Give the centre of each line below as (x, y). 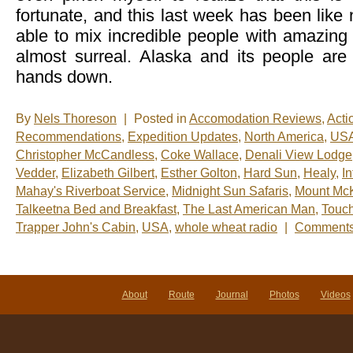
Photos (284, 295)
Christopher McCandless (85, 155)
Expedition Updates (183, 137)
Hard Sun (270, 173)
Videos (335, 295)
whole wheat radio (226, 228)
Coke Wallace (200, 155)
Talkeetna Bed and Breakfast (96, 210)
